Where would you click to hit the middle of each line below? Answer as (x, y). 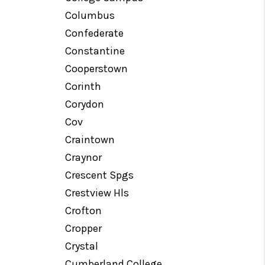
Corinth (83, 86)
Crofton (84, 211)
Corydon (85, 104)
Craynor (84, 157)
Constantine (95, 51)
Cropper (84, 228)
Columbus (90, 15)
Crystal (82, 246)
